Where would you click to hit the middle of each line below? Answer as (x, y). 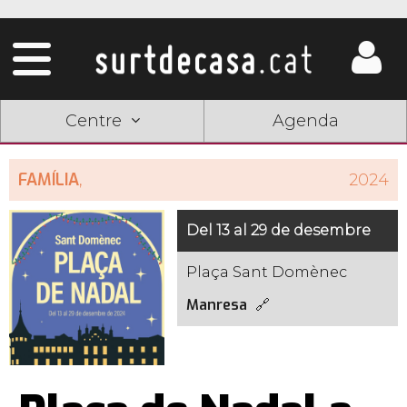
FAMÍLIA (49, 180)
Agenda (305, 121)
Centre (93, 121)
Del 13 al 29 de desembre (279, 230)
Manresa (217, 305)
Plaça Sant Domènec (267, 272)
